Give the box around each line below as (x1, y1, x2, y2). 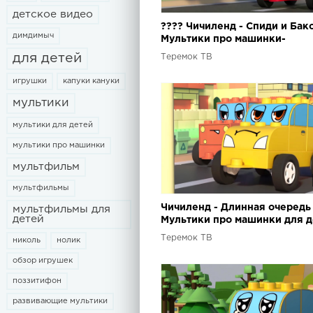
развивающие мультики (13, 298, 108, 305)
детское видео (13, 10, 93, 19)
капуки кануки (63, 78, 119, 85)
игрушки (13, 78, 47, 85)
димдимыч (13, 32, 54, 39)
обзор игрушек (13, 257, 73, 264)
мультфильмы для (13, 205, 110, 214)
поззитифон (13, 277, 61, 284)
